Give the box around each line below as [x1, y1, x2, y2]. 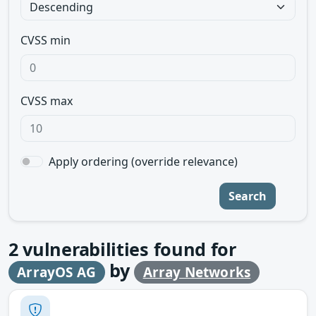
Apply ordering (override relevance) [49, 154, 238, 169]
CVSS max [20, 93, 73, 109]
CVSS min [20, 32, 71, 48]
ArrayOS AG [17, 263, 97, 281]
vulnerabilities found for [18, 237, 236, 261]
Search [229, 188, 267, 204]
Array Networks [142, 263, 251, 281]
